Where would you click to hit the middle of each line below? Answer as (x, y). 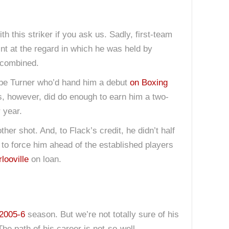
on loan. (45, 159)
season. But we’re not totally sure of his (102, 214)
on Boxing (149, 83)
